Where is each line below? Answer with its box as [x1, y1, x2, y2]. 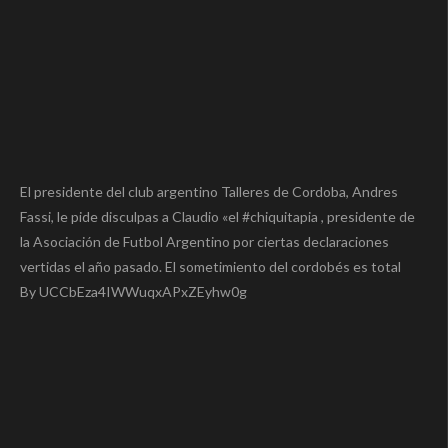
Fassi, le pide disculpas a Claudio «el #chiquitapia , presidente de [20, 208, 415, 226]
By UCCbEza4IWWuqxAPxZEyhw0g [20, 283, 247, 301]
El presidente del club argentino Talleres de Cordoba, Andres [20, 183, 398, 201]
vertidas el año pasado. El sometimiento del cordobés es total [20, 258, 401, 276]
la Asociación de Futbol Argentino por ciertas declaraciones [20, 233, 389, 251]
